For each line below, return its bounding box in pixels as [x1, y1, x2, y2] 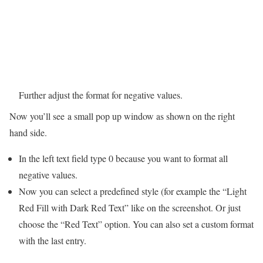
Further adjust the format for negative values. [19, 88, 183, 101]
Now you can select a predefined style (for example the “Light [19, 184, 247, 197]
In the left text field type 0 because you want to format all [19, 151, 228, 164]
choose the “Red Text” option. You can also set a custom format [19, 217, 254, 230]
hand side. [9, 126, 47, 139]
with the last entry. [19, 234, 86, 247]
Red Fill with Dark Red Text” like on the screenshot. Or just [19, 201, 241, 214]
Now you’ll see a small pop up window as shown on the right [9, 109, 235, 122]
